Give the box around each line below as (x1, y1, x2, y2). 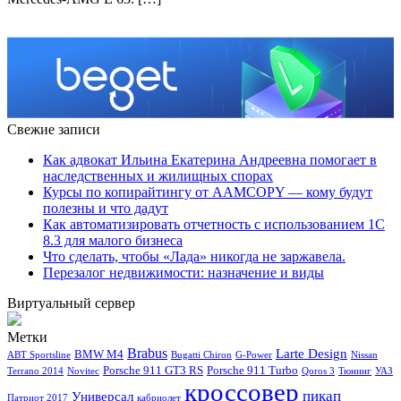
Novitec (67, 366, 99, 377)
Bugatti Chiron (171, 350, 232, 361)
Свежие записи (7, 122, 100, 138)
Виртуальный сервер (7, 295, 135, 311)
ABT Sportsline (7, 350, 71, 361)
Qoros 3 (302, 366, 335, 377)
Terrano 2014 (7, 366, 64, 377)
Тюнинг (338, 366, 371, 377)
